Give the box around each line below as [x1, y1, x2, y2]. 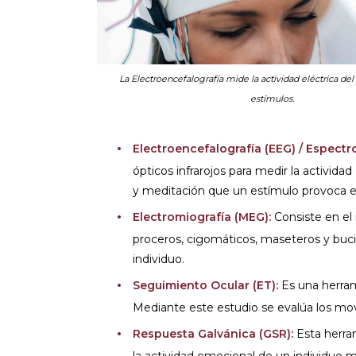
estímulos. [250, 93, 294, 105]
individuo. [133, 252, 184, 266]
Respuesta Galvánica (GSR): [133, 327, 296, 341]
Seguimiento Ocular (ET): [133, 278, 278, 292]
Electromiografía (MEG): [133, 210, 271, 224]
